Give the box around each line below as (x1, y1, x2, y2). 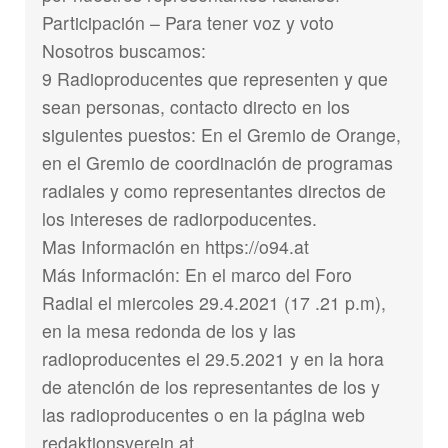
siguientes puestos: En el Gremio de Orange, (42, 122, 402, 148)
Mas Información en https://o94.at (42, 234, 310, 260)
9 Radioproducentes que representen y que (42, 66, 389, 92)
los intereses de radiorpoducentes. (42, 206, 318, 232)
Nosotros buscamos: (42, 38, 207, 64)
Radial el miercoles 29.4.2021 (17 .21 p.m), (42, 290, 387, 316)
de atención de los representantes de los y (42, 374, 381, 400)
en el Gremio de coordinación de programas (42, 150, 394, 176)
